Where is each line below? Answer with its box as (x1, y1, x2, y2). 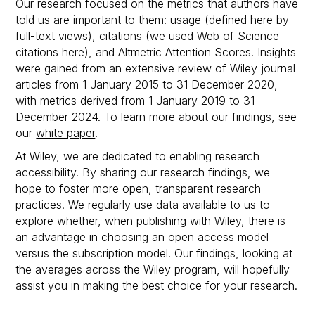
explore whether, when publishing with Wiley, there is (15, 213, 286, 228)
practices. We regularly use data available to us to (15, 197, 271, 212)
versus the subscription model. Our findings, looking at (15, 245, 293, 260)
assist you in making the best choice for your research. (15, 278, 298, 292)
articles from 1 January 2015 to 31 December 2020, (15, 77, 278, 91)
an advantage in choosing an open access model (15, 229, 269, 244)
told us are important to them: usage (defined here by (15, 12, 290, 27)
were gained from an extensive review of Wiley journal (15, 60, 296, 75)
